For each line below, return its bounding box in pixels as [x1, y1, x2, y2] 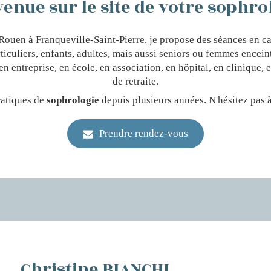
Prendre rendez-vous [99, 128, 189, 139]
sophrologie [46, 94, 99, 106]
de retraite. [113, 76, 158, 87]
